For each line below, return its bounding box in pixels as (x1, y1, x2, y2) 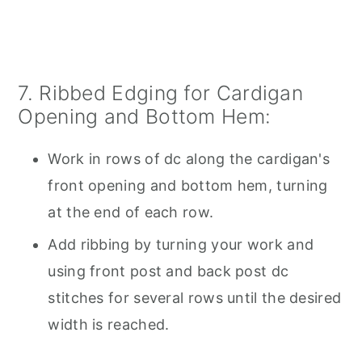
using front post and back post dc (48, 262, 289, 280)
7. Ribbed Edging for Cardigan (18, 80, 304, 105)
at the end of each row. (48, 203, 214, 221)
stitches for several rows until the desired (48, 288, 342, 306)
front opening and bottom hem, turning (48, 176, 328, 194)
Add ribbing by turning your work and (48, 235, 314, 253)
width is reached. (48, 315, 170, 333)
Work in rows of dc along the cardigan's (48, 149, 330, 167)
